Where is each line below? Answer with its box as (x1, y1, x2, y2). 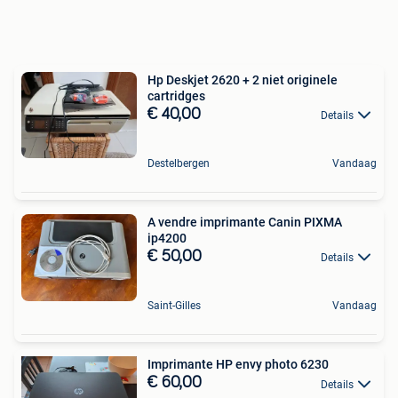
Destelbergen (147, 157, 210, 171)
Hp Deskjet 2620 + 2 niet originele (147, 72, 338, 87)
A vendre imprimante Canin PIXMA (147, 215, 342, 230)
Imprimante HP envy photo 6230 (147, 357, 329, 372)
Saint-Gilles (147, 299, 201, 313)
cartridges (147, 88, 205, 103)
